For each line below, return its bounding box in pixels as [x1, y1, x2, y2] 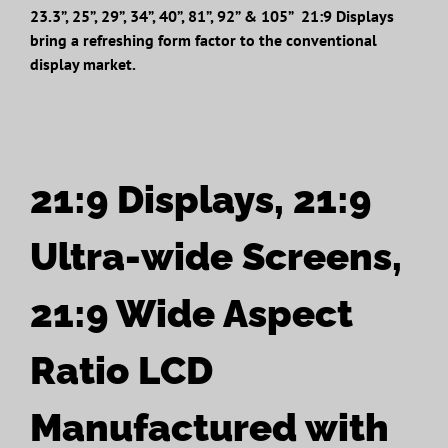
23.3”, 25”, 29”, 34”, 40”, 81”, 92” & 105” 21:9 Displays [29, 5, 394, 26]
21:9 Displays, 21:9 [29, 176, 371, 222]
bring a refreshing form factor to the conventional [29, 29, 377, 50]
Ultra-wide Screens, [29, 233, 402, 279]
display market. [29, 53, 136, 74]
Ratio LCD [29, 347, 213, 393]
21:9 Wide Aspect [29, 290, 353, 336]
